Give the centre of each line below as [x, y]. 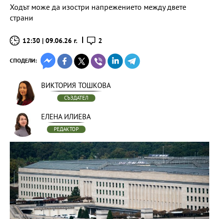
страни [22, 18]
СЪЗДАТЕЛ [76, 98]
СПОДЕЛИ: [23, 60]
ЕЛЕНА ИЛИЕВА [66, 117]
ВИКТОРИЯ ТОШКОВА [76, 85]
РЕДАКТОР [66, 129]
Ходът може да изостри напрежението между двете [98, 7]
